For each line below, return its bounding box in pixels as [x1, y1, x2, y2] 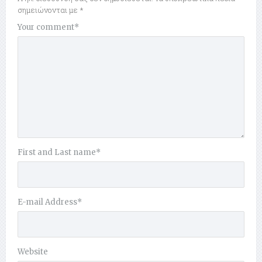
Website [18, 247, 48, 257]
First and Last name [18, 147, 96, 158]
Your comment [18, 22, 74, 33]
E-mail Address [18, 197, 77, 208]
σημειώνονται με [18, 5, 80, 16]
